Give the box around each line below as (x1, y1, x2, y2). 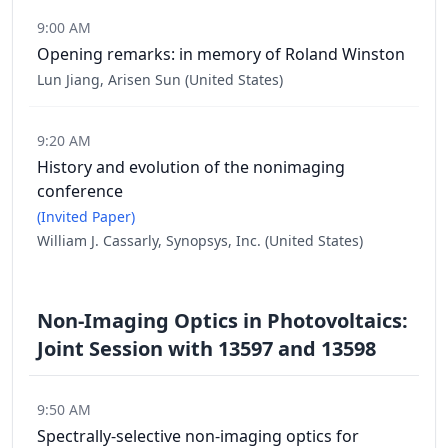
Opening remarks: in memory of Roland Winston (37, 43, 405, 65)
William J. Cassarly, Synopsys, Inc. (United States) (37, 231, 363, 250)
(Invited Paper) (37, 207, 135, 226)
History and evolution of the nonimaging (37, 156, 345, 178)
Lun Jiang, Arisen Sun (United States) (37, 70, 283, 89)
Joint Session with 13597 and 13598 (37, 335, 376, 362)
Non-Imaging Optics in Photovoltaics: (37, 307, 408, 334)
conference (37, 180, 123, 202)
